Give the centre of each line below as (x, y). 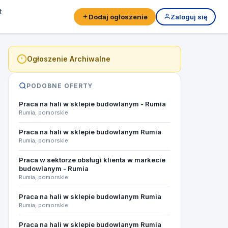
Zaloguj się (189, 17)
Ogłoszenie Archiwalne (69, 59)
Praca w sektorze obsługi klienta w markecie (92, 160)
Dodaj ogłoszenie (118, 17)
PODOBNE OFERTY (60, 86)
